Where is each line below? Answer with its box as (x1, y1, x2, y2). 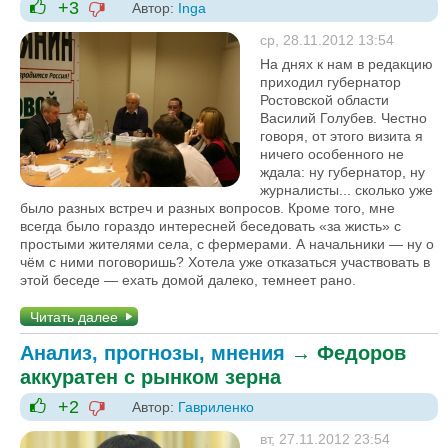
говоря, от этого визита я (260, 127, 423, 144)
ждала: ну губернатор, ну (260, 163, 425, 180)
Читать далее (30, 308, 118, 325)
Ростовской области (260, 91, 389, 108)
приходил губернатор (260, 73, 401, 90)
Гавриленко (178, 398, 254, 415)
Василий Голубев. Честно (260, 109, 427, 126)
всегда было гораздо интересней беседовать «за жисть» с (20, 217, 401, 234)
